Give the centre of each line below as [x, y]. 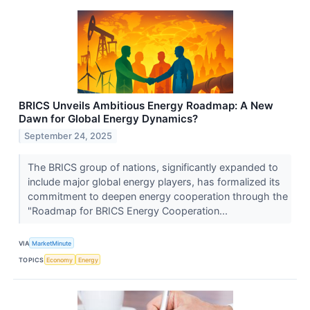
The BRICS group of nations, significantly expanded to [153, 167]
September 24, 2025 [69, 136]
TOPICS [31, 259]
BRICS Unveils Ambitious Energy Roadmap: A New [146, 106]
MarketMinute [52, 243]
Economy [60, 259]
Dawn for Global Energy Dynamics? [108, 119]
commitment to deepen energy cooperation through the [157, 197]
